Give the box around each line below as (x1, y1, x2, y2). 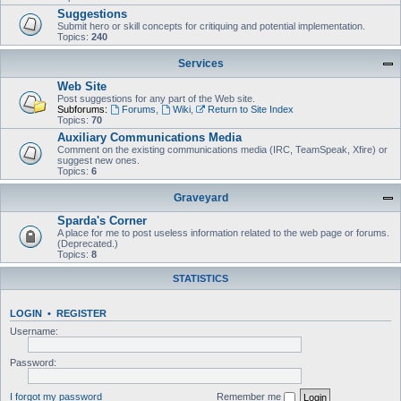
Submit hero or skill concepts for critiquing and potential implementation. (57, 21, 365, 31)
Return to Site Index (207, 104, 294, 115)
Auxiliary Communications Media (57, 131, 242, 144)
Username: (10, 326, 58, 337)
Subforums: (57, 104, 107, 115)
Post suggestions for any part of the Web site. (57, 93, 255, 104)
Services (177, 57, 224, 70)
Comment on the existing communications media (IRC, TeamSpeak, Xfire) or (57, 144, 388, 155)
